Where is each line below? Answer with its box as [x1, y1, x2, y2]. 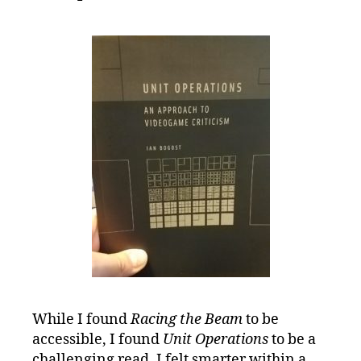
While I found [32, 310, 131, 330]
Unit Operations [163, 330, 268, 350]
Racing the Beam [131, 310, 243, 330]
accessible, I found [32, 330, 163, 350]
